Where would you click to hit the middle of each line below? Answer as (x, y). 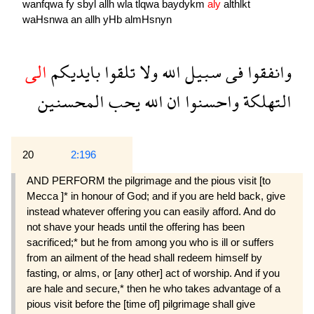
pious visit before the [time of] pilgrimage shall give (141, 304)
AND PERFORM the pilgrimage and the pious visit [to (149, 181)
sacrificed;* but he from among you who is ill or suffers (150, 243)
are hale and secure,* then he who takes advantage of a (153, 289)
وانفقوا (267, 72)
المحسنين (71, 102)
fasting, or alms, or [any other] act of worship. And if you (153, 273)
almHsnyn (148, 19)
